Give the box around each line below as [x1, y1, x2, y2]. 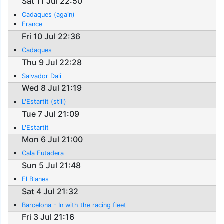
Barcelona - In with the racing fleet [22, 201, 127, 209]
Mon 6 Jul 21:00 [22, 134, 83, 145]
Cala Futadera [22, 149, 64, 157]
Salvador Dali [22, 72, 62, 80]
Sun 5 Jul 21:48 [22, 160, 81, 170]
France [22, 20, 43, 28]
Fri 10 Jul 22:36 [22, 31, 81, 41]
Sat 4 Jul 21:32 [22, 186, 79, 196]
